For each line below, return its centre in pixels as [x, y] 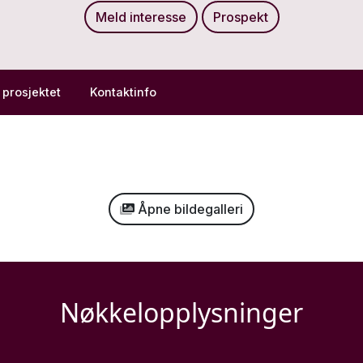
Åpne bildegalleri [189, 209]
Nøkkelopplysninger [181, 313]
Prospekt [240, 17]
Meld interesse [141, 17]
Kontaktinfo [123, 92]
